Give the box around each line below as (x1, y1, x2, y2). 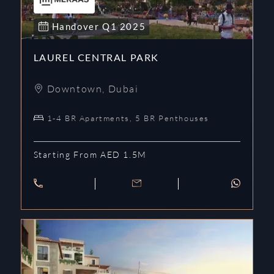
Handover (51, 20, 102, 32)
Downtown (46, 82, 103, 95)
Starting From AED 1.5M (33, 149, 147, 160)
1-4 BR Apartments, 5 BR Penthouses (46, 113, 209, 123)
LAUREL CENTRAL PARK (33, 51, 159, 63)
